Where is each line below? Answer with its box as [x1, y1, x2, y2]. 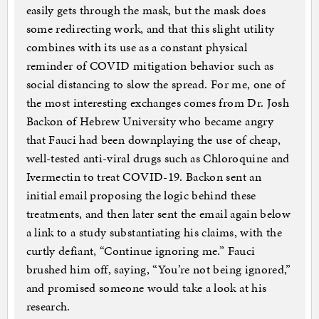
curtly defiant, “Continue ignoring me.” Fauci [26, 242, 256, 260]
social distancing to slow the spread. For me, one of [26, 75, 286, 93]
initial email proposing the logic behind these [26, 187, 256, 204]
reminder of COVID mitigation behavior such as [26, 57, 274, 75]
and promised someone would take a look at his [26, 279, 267, 297]
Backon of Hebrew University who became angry [26, 113, 273, 130]
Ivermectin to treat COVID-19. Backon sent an [26, 168, 261, 186]
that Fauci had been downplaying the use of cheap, [26, 131, 281, 149]
